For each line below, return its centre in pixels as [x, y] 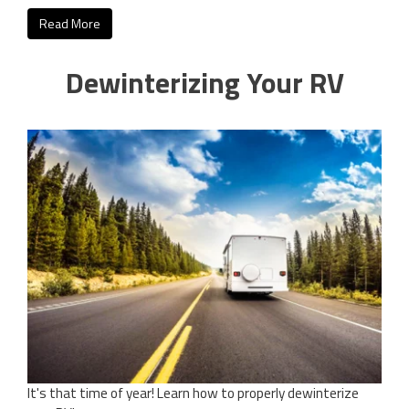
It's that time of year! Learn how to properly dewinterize [193, 393]
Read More [70, 24]
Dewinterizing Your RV [204, 83]
